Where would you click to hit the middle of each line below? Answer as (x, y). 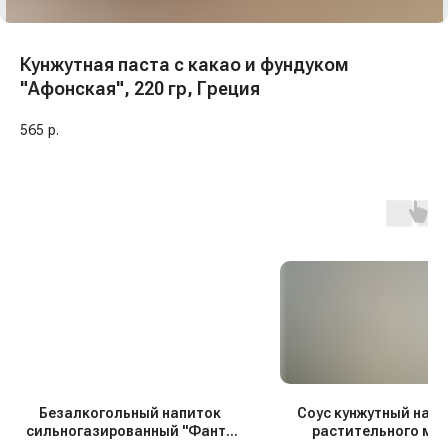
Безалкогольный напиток (130, 413)
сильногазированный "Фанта (130, 431)
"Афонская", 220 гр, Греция (140, 88)
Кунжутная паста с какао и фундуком (184, 64)
